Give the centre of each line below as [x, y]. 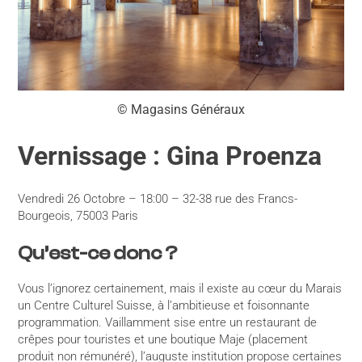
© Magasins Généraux [181, 110]
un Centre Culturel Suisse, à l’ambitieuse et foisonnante [164, 305]
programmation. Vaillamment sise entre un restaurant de [168, 322]
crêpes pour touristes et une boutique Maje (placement [163, 339]
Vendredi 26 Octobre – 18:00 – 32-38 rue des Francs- [158, 199]
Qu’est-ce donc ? [98, 253]
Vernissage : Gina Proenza [170, 156]
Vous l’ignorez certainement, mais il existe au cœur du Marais [180, 288]
